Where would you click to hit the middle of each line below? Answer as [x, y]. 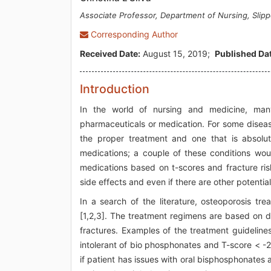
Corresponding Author [133, 34]
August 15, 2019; [178, 54]
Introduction [115, 89]
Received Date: [110, 54]
